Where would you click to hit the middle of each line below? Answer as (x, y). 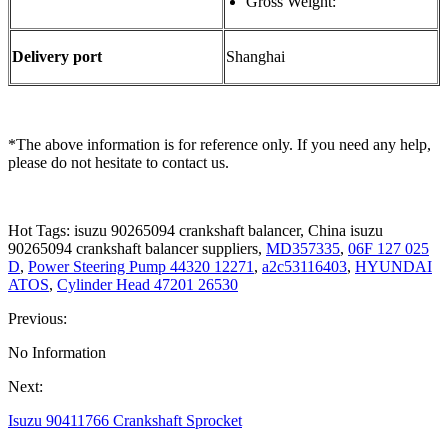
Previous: (37, 319)
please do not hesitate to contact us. (120, 163)
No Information (57, 353)
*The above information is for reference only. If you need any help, (219, 145)
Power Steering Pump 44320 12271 (141, 267)
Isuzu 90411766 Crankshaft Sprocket (125, 421)
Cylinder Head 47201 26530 (147, 285)
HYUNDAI (393, 267)
